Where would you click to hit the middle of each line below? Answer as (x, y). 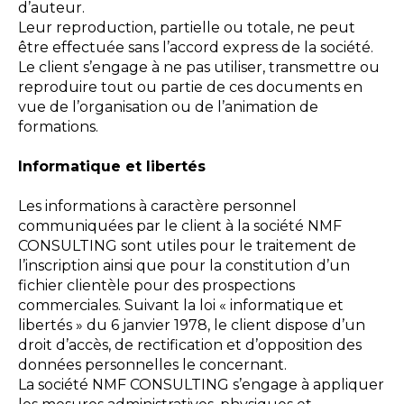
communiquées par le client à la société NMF (180, 226)
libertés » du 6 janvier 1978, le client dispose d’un (192, 325)
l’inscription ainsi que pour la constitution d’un (184, 266)
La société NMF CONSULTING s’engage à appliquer (201, 385)
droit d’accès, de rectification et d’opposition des (190, 345)
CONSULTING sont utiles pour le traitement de (187, 246)
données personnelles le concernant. (152, 365)
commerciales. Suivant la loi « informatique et (181, 305)
